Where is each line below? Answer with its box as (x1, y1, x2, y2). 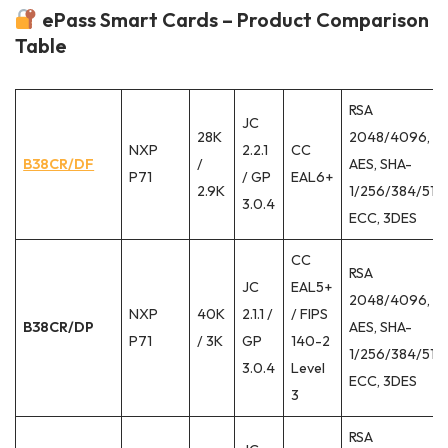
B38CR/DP (23, 318, 95, 337)
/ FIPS (291, 305, 329, 324)
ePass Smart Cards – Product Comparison (37, 7, 429, 33)
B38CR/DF (23, 155, 95, 174)
